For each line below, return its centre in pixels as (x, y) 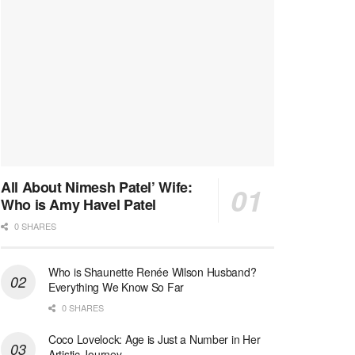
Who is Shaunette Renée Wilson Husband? (153, 272)
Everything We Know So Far (116, 287)
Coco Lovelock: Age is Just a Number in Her (155, 340)
